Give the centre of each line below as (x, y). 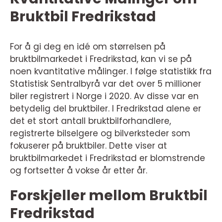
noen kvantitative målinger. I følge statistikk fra (111, 72)
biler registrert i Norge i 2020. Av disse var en (104, 96)
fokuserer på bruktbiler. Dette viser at (88, 146)
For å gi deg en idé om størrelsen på (88, 47)
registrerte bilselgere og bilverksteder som (100, 134)
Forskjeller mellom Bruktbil (109, 196)
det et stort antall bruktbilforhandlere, (90, 121)
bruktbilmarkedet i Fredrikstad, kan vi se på (101, 59)
